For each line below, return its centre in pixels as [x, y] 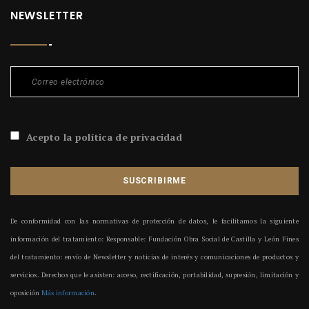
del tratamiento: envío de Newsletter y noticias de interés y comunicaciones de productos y [154, 257]
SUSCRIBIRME [154, 181]
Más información [68, 293]
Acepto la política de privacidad [104, 137]
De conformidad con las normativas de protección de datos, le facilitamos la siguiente [154, 221]
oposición [26, 293]
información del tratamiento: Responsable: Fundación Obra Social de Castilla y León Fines [154, 239]
